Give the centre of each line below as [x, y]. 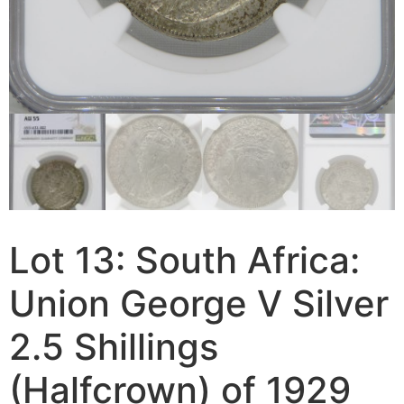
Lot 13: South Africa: [184, 260]
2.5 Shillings [114, 346]
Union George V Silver [199, 303]
